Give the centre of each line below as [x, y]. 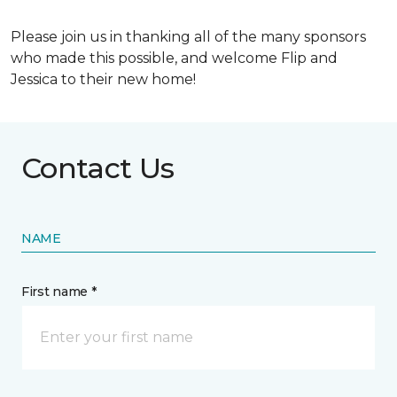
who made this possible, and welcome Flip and [174, 58]
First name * [59, 292]
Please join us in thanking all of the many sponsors [188, 37]
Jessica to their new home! [103, 79]
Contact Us [98, 168]
